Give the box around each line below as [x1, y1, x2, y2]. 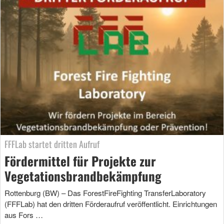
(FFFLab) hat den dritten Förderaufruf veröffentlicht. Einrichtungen [4, 198, 217, 209]
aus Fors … [4, 209, 43, 220]
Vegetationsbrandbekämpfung [4, 166, 161, 185]
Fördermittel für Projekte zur [4, 151, 156, 170]
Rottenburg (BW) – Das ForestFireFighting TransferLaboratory [4, 187, 206, 198]
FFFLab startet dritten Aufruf [4, 137, 99, 151]
